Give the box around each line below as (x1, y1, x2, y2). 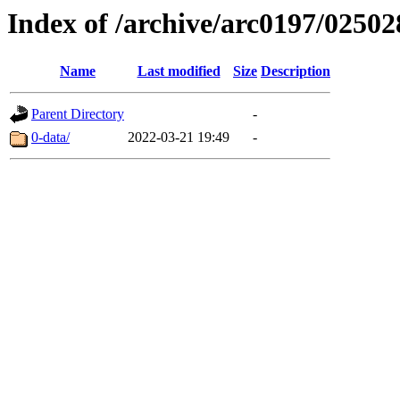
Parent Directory (31, 106, 124, 122)
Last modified (137, 63, 221, 79)
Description (261, 63, 330, 79)
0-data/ (31, 129, 70, 146)
